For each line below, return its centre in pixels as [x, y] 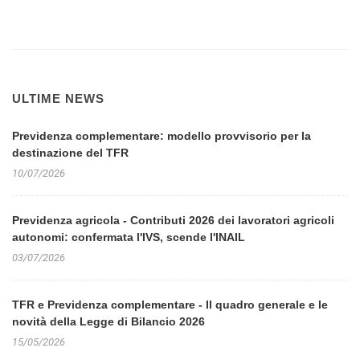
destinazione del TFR [70, 153]
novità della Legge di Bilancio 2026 [108, 321]
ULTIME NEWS [58, 98]
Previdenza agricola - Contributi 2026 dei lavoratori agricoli [173, 220]
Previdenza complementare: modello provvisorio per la [162, 136]
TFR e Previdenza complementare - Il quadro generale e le [170, 305]
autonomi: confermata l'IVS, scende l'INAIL [129, 237]
